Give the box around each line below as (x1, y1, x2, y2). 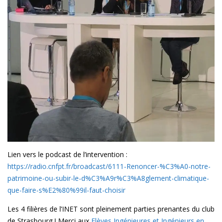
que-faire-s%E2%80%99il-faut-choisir (7, 185, 125, 195)
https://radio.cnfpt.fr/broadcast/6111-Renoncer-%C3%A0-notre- (7, 161, 211, 171)
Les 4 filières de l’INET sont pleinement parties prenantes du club (7, 204, 215, 214)
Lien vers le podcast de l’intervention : (7, 149, 127, 159)
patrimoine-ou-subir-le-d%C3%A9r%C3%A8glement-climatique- (7, 173, 209, 183)
